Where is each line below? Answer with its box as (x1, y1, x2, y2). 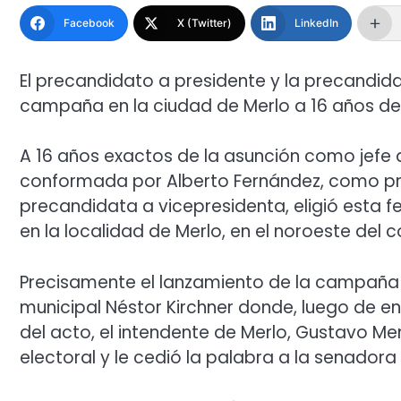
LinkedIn (294, 15, 338, 30)
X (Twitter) (177, 15, 232, 30)
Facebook (64, 15, 115, 30)
